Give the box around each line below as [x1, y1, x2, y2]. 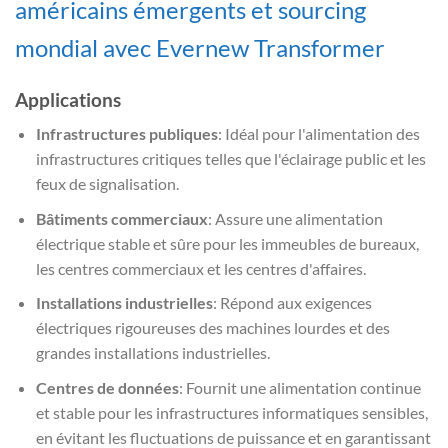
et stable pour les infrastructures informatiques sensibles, [35, 403, 428, 423]
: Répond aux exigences [212, 293, 372, 313]
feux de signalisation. [35, 174, 179, 194]
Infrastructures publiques [35, 124, 218, 144]
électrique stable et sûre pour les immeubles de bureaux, [35, 233, 419, 253]
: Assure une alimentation [207, 208, 383, 228]
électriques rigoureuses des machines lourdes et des [35, 318, 390, 338]
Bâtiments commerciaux [35, 208, 208, 228]
